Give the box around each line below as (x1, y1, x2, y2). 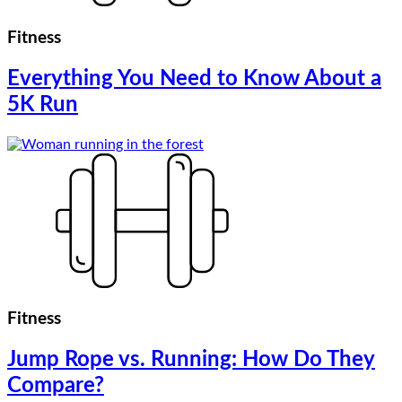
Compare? (7, 375, 104, 398)
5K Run (7, 93, 78, 116)
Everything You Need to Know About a (7, 67, 381, 90)
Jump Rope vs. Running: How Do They (7, 349, 375, 371)
